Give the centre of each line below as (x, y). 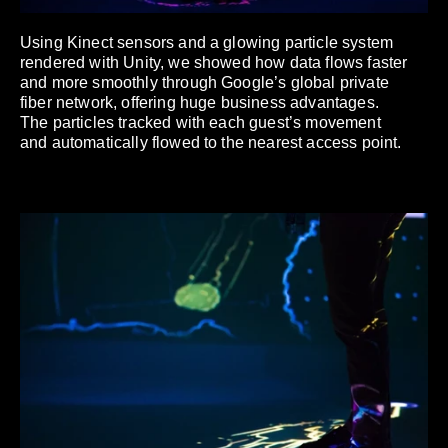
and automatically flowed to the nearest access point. (211, 142)
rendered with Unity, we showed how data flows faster (214, 62)
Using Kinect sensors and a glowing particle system (207, 42)
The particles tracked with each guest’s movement (200, 122)
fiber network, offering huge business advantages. (199, 102)
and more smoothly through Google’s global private (204, 82)
